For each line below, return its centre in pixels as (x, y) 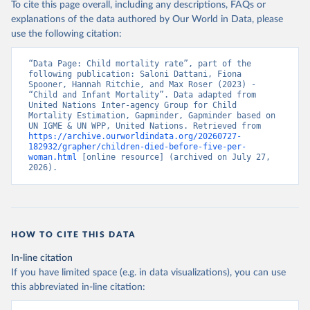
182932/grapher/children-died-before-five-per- (137, 147)
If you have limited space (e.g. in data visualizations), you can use (148, 273)
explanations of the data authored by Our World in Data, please (147, 19)
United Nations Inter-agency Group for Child (133, 105)
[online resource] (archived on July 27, (174, 157)
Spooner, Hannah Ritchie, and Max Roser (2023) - (142, 84)
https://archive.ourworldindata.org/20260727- (135, 136)
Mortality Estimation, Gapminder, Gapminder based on (152, 116)
